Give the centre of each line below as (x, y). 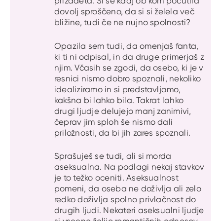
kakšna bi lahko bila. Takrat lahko (119, 100)
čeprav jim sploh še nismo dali (114, 122)
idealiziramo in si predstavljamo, (117, 89)
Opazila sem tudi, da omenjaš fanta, (127, 46)
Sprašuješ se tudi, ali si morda (113, 156)
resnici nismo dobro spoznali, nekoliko (128, 78)
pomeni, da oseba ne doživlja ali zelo (128, 189)
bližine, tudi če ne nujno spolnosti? (123, 22)
